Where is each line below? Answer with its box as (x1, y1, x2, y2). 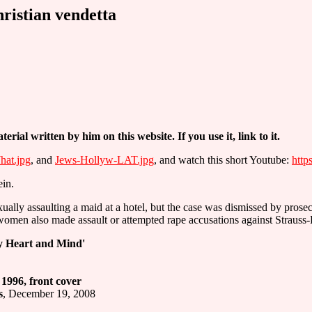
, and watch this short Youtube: (154, 154, 292, 166)
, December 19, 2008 (3, 288, 95, 299)
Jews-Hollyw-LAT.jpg (55, 154, 154, 166)
